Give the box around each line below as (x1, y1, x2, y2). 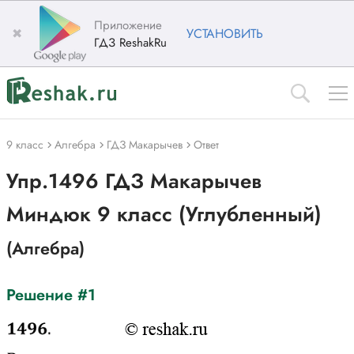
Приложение (94, 16, 162, 34)
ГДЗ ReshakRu (94, 33, 167, 51)
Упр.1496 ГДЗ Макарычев (6, 166, 262, 196)
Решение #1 (6, 284, 96, 307)
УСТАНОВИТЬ (186, 24, 263, 43)
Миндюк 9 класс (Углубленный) (6, 199, 322, 229)
